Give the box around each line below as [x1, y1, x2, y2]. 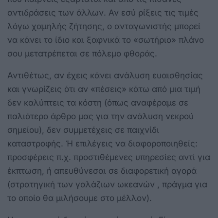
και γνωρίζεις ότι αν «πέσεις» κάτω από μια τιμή [7, 84, 200, 94]
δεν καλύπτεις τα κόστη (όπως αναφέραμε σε [7, 98, 188, 108]
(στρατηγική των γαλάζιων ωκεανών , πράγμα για [7, 180, 207, 189]
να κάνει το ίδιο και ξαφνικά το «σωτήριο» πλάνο [7, 35, 204, 45]
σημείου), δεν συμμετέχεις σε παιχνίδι [7, 125, 159, 135]
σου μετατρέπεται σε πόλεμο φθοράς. [7, 49, 157, 58]
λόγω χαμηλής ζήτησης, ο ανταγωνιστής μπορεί [7, 21, 200, 31]
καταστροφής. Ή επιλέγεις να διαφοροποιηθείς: [7, 139, 198, 148]
